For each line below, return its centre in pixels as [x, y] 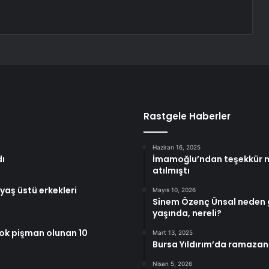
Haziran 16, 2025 [177, 147]
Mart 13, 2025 [173, 233]
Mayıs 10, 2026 [174, 190]
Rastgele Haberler [187, 116]
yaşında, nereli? [187, 213]
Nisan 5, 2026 [172, 264]
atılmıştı [171, 171]
